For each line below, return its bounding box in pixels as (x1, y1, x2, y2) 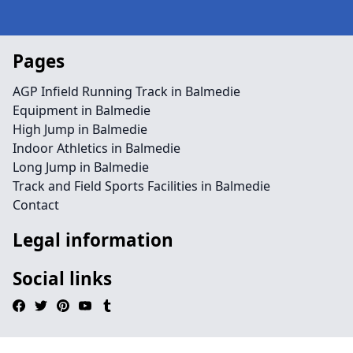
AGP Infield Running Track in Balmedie (13, 83, 240, 100)
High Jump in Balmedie (13, 121, 147, 138)
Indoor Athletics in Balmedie (13, 139, 180, 157)
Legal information (13, 228, 173, 252)
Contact (13, 196, 59, 214)
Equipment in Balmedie (13, 102, 150, 119)
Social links (13, 266, 112, 291)
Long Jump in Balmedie (13, 158, 149, 176)
